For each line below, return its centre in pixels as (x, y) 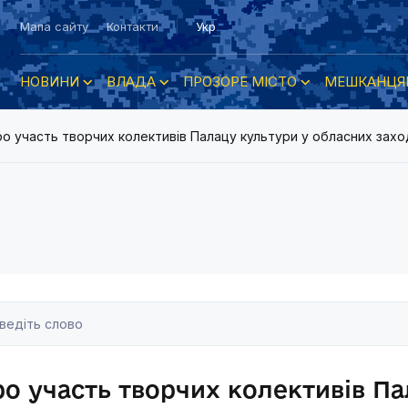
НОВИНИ (50, 82)
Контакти (133, 26)
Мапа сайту (54, 26)
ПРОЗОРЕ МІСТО (240, 82)
